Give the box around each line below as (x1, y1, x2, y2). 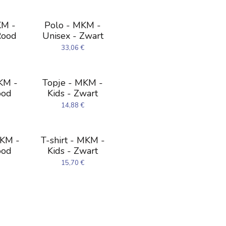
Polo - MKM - (44, 19, 101, 31)
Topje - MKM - (42, 77, 103, 89)
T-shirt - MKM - (40, 134, 105, 146)
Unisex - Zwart (42, 30, 103, 42)
